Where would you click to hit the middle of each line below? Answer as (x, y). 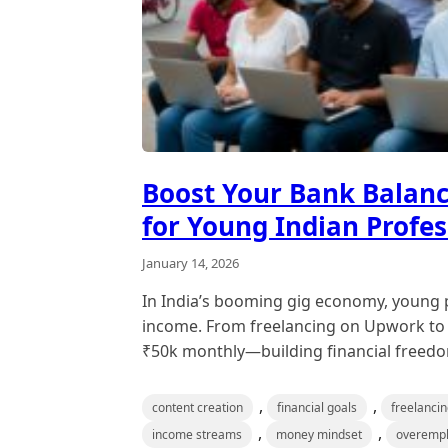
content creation (197, 407)
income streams (197, 434)
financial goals (317, 407)
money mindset (319, 434)
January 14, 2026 (190, 262)
